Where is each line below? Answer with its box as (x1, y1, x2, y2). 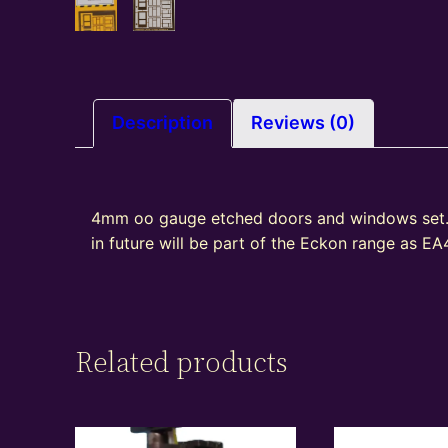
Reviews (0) (251, 112, 356, 134)
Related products (75, 343, 288, 382)
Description (112, 112, 214, 134)
